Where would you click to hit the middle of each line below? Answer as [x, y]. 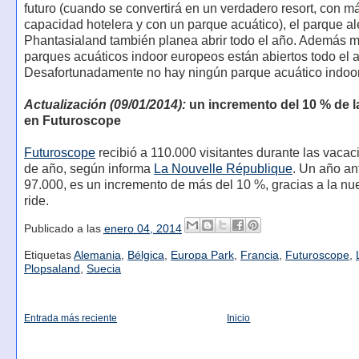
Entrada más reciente [70, 318]
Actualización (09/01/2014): [105, 105]
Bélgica [145, 256]
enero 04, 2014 [143, 229]
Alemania [97, 256]
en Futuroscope [72, 121]
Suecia [103, 269]
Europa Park [202, 256]
